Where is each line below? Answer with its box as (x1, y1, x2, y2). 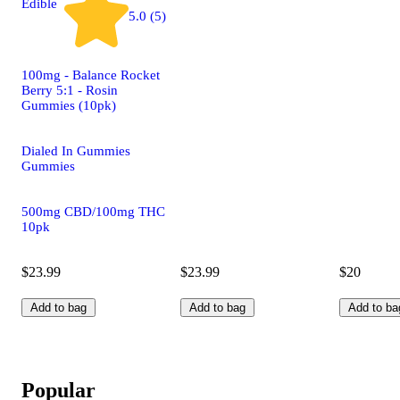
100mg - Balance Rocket (21, 67, 160, 82)
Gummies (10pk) (21, 97, 116, 112)
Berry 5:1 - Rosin (21, 82, 118, 97)
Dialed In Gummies (21, 143, 130, 158)
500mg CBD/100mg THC (21, 204, 165, 219)
